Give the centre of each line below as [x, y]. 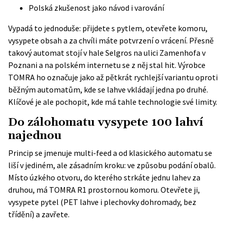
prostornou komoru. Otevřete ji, [143, 190]
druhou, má [29, 190]
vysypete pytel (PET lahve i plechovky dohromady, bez [102, 202]
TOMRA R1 [68, 190]
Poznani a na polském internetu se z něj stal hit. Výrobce [107, 65]
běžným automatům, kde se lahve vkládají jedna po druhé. [108, 89]
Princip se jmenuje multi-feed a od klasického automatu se [110, 153]
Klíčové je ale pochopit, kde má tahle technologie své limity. [113, 102]
